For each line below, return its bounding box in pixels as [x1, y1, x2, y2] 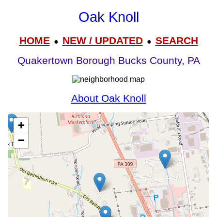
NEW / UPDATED [62, 34, 143, 46]
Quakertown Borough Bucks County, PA [17, 55, 200, 67]
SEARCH [155, 34, 198, 46]
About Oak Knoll [71, 92, 146, 104]
